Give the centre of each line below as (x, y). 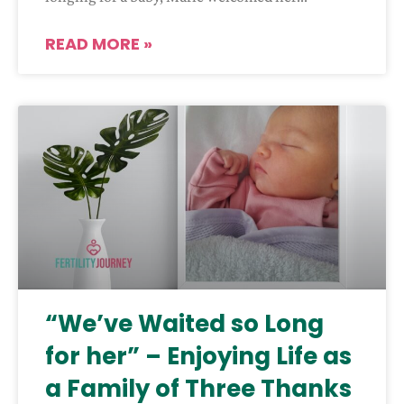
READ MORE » (99, 44)
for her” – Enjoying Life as (198, 357)
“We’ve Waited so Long (184, 324)
